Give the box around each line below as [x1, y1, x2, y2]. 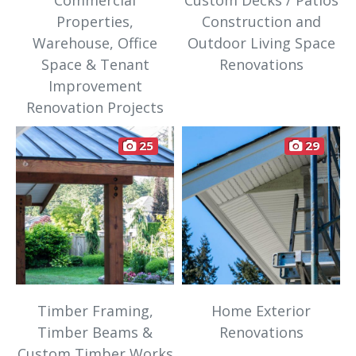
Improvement [48, 76, 142, 96]
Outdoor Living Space [187, 33, 335, 53]
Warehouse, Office [33, 33, 157, 53]
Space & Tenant [41, 55, 149, 75]
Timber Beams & [37, 323, 153, 342]
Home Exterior [211, 301, 311, 321]
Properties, [56, 12, 133, 32]
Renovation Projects [26, 98, 164, 118]
